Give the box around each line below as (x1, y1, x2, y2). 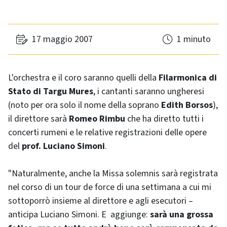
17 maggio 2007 (32, 33, 93, 46)
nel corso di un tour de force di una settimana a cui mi (8, 181, 211, 194)
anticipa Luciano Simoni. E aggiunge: (8, 208, 150, 221)
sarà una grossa (150, 208, 213, 221)
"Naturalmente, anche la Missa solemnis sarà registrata (8, 167, 218, 180)
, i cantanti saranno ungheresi (93, 85, 204, 98)
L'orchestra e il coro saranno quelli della (8, 71, 159, 84)
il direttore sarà (8, 112, 69, 125)
